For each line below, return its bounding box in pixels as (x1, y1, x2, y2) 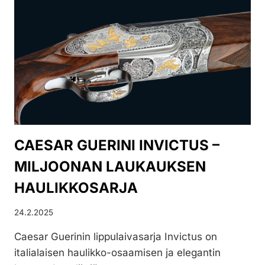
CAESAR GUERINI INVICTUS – (14, 136, 219, 154)
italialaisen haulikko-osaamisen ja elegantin (14, 247, 221, 259)
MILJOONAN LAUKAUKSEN (14, 157, 206, 175)
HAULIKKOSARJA (14, 179, 138, 196)
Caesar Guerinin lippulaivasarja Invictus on (14, 231, 217, 243)
